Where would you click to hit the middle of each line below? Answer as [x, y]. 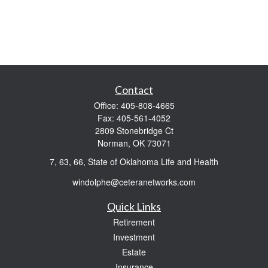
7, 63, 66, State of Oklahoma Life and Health [134, 162]
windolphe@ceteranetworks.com [134, 182]
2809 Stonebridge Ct [134, 130]
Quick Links [134, 206]
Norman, [114, 143]
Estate [134, 252]
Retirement [134, 222]
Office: [107, 105]
